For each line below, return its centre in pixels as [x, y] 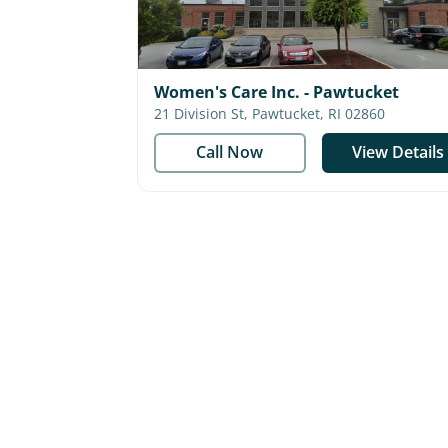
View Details [397, 152]
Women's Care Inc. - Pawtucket [276, 92]
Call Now [230, 152]
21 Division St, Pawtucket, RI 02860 [318, 113]
